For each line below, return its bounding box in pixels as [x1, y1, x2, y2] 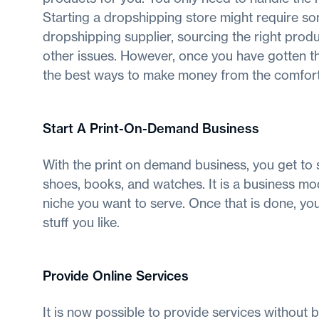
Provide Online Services [43, 268, 189, 285]
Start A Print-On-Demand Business [43, 120, 259, 137]
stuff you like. [43, 214, 120, 231]
